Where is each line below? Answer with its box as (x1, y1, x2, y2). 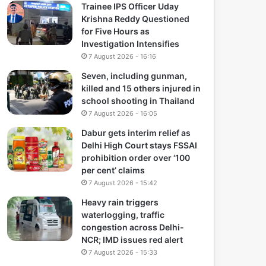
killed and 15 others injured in (81, 83, 201, 94)
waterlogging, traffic (81, 210, 165, 220)
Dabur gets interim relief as (81, 128, 191, 138)
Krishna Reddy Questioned (81, 14, 190, 24)
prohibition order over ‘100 (81, 153, 191, 163)
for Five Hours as (81, 26, 150, 37)
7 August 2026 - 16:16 (88, 52, 157, 61)
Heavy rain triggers (81, 197, 159, 208)
